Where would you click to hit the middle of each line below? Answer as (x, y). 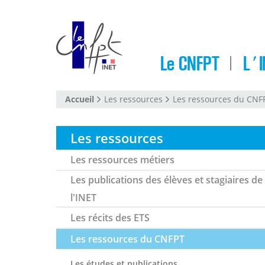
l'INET (83, 198)
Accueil (79, 99)
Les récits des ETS (110, 218)
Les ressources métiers (122, 160)
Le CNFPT (190, 64)
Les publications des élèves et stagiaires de (166, 180)
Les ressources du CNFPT (127, 239)
